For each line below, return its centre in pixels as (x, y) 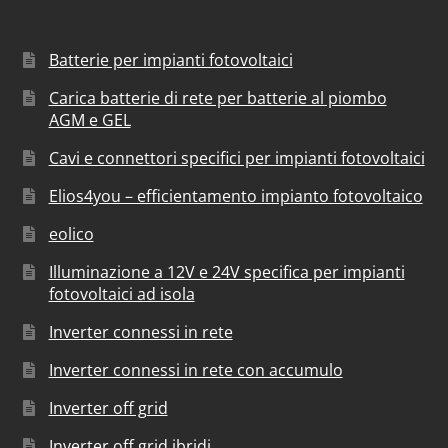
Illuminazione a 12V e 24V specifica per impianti (226, 271)
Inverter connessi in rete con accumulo (195, 369)
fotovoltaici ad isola (121, 293)
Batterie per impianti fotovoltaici (170, 59)
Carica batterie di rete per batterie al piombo (217, 97)
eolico (71, 233)
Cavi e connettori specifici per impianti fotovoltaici (236, 157)
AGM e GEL (89, 119)
